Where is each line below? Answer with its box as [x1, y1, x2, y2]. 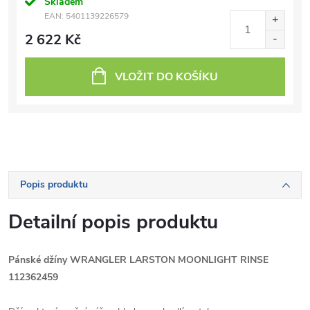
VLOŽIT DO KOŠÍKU [115, 69, 218, 84]
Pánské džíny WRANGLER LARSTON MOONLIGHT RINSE [8, 253, 268, 266]
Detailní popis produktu [8, 209, 218, 235]
